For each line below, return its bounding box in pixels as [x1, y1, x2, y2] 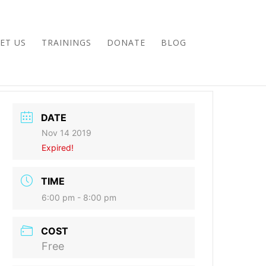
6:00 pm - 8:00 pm [42, 192, 117, 202]
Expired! [42, 142, 74, 153]
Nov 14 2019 [42, 128, 92, 138]
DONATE [106, 37, 145, 48]
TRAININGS [41, 37, 91, 48]
